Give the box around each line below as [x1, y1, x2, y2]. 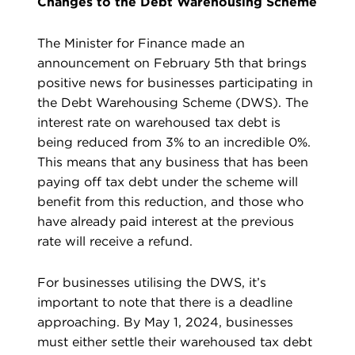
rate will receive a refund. [37, 234, 193, 250]
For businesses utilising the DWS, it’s [37, 275, 266, 291]
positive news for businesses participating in [37, 75, 313, 91]
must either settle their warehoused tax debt [37, 334, 312, 350]
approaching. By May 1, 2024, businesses [37, 315, 293, 330]
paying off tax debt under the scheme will [37, 174, 298, 190]
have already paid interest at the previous [37, 214, 294, 230]
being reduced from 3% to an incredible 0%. [37, 135, 311, 151]
